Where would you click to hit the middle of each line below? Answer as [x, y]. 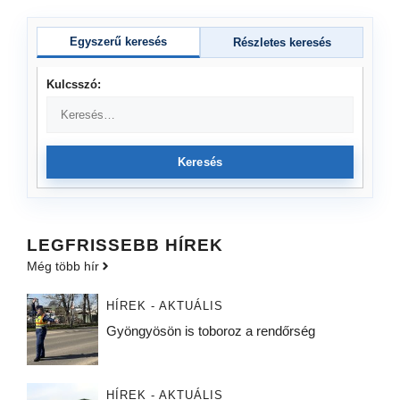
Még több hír [63, 266]
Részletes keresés [282, 42]
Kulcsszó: [74, 84]
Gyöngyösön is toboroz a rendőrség [210, 330]
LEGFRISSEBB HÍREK [125, 245]
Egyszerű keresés [118, 41]
